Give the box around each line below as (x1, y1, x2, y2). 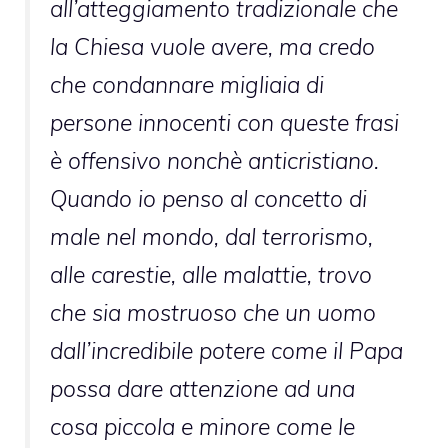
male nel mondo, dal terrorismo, (50, 221, 373, 251)
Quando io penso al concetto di (50, 183, 367, 213)
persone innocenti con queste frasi (50, 107, 399, 137)
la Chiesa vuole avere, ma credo (50, 31, 375, 61)
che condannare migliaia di (50, 69, 324, 99)
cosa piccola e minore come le (50, 411, 355, 441)
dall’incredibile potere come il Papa (50, 335, 403, 365)
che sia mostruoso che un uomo (50, 297, 376, 327)
